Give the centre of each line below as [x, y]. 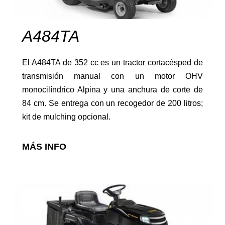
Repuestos [29, 31]
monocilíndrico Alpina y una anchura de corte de [113, 89]
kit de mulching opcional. [66, 117]
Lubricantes [31, 119]
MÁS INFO [44, 146]
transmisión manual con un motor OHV [113, 76]
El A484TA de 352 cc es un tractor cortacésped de [113, 62]
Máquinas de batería [49, 207]
